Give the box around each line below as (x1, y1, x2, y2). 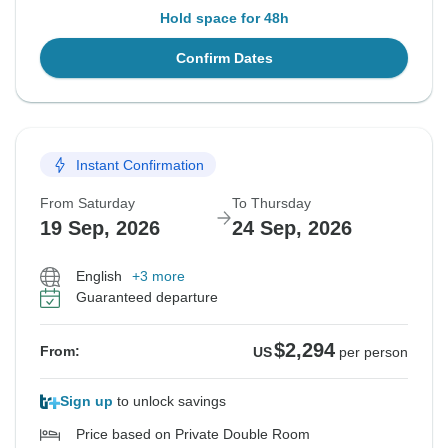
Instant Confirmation (76, 156, 204, 173)
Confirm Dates (175, 50, 273, 67)
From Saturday (40, 195, 135, 212)
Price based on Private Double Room (76, 426, 310, 443)
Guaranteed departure (76, 289, 218, 306)
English (76, 268, 122, 285)
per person (339, 344, 408, 361)
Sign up (60, 393, 113, 410)
